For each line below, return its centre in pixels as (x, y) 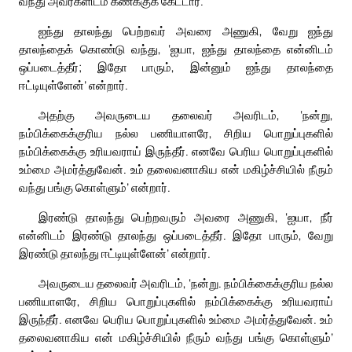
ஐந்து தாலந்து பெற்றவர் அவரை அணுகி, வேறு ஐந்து (186, 30)
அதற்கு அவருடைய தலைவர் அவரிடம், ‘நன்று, (186, 114)
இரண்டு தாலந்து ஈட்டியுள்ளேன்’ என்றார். (115, 253)
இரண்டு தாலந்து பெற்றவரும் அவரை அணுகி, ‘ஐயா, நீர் (186, 216)
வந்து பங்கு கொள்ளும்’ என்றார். (95, 187)
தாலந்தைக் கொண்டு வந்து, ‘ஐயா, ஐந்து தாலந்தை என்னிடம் (176, 48)
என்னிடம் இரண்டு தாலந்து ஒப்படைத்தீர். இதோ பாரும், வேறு (176, 235)
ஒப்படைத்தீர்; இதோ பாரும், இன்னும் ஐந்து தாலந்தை (176, 66)
